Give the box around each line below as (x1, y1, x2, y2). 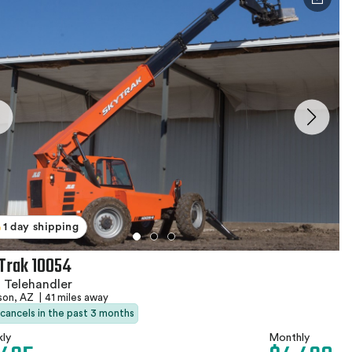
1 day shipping (3, 221, 79, 233)
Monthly (269, 332, 310, 343)
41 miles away (45, 291, 108, 302)
